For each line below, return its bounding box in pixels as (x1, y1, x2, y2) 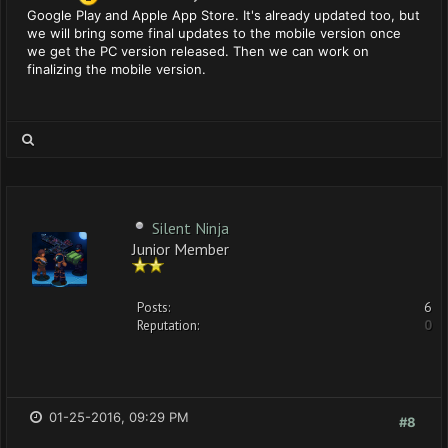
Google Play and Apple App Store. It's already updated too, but (27, 7, 420, 23)
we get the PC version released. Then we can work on (27, 43, 369, 59)
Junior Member (132, 239, 229, 256)
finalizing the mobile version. (27, 61, 206, 77)
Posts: (137, 299, 170, 316)
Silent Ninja (152, 218, 229, 238)
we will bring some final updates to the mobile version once (27, 25, 401, 41)
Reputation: (137, 317, 199, 334)
